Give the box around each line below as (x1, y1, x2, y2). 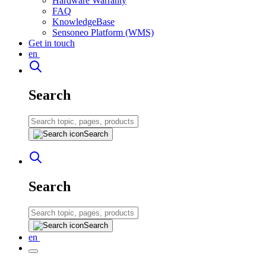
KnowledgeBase (52, 16, 115, 27)
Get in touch (28, 37, 75, 48)
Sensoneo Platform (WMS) (52, 27, 154, 37)
